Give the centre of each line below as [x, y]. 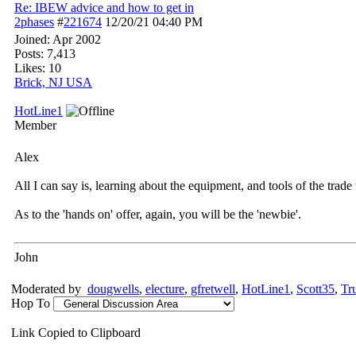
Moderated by [49, 289]
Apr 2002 [77, 39]
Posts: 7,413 [45, 54]
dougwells [113, 289]
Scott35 [315, 289]
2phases [34, 22]
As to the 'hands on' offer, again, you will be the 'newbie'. [158, 214]
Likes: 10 [38, 68]
